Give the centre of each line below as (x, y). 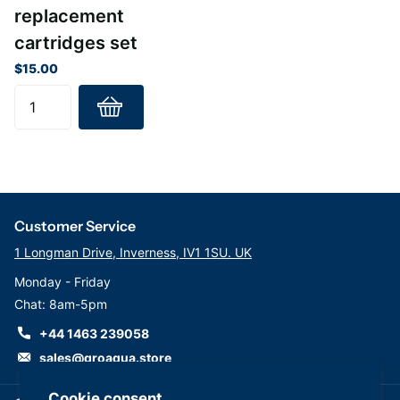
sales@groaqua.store (105, 357)
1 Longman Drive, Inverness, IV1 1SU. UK (133, 252)
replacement (69, 16)
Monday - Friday (62, 281)
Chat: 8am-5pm (61, 304)
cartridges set (76, 42)
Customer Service (75, 225)
